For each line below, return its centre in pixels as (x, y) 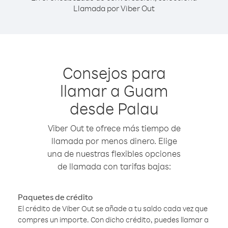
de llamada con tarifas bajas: (114, 166)
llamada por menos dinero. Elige (114, 141)
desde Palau (114, 108)
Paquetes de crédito (55, 197)
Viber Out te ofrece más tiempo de (114, 128)
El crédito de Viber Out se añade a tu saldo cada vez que (113, 208)
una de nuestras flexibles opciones (114, 153)
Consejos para (114, 73)
